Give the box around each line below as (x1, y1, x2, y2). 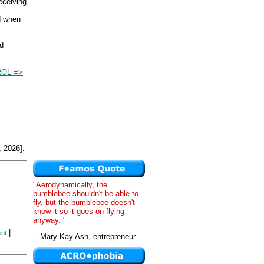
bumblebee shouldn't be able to (33, 189, 138, 198)
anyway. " (33, 216, 66, 225)
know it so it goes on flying (33, 207, 124, 216)
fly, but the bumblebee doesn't (33, 198, 135, 207)
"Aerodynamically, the (33, 180, 107, 189)
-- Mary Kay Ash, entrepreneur (33, 232, 136, 242)
